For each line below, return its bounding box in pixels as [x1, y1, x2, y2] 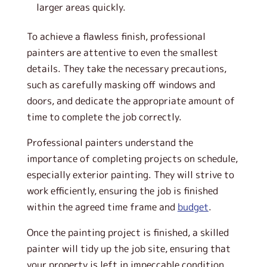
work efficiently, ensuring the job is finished [26, 184, 218, 197]
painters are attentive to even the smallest [26, 46, 218, 59]
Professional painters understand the [26, 136, 193, 149]
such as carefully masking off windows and [26, 78, 215, 91]
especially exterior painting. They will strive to [26, 168, 234, 181]
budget [177, 200, 209, 213]
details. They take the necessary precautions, [26, 62, 226, 75]
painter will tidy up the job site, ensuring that [26, 242, 231, 255]
